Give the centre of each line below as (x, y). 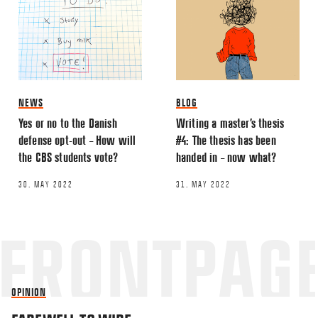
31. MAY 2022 (203, 184)
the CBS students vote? (68, 157)
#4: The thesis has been (226, 140)
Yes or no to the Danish (68, 123)
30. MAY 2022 (46, 184)
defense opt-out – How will (77, 140)
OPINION (29, 292)
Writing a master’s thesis (230, 123)
